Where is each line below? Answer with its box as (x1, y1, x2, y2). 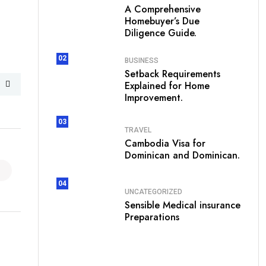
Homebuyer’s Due (125, 14, 199, 28)
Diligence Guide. (125, 26, 197, 40)
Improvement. (125, 91, 183, 104)
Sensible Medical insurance (125, 198, 240, 212)
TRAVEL (125, 125, 151, 134)
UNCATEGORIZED (125, 187, 182, 196)
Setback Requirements (125, 67, 220, 81)
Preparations (125, 210, 179, 224)
